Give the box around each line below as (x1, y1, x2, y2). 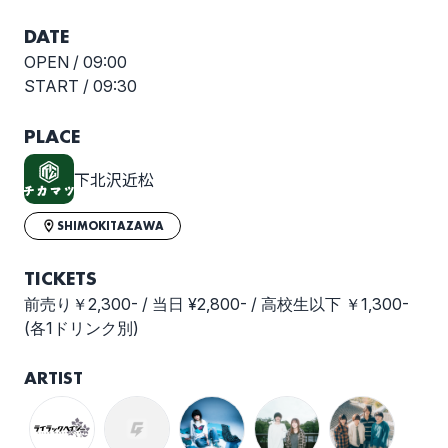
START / (24, 75, 93, 96)
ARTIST (24, 365, 83, 389)
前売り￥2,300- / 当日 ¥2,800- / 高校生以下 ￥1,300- (24, 293, 409, 314)
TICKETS (24, 264, 97, 291)
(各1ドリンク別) (24, 317, 139, 338)
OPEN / (24, 51, 83, 72)
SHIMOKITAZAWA (57, 217, 164, 234)
